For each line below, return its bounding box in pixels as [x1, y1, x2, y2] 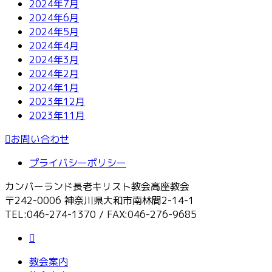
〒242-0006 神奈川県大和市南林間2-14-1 [5, 193, 194, 207]
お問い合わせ [11, 132, 69, 146]
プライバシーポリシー [29, 155, 126, 169]
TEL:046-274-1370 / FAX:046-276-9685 [5, 207, 197, 221]
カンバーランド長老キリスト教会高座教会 [5, 179, 189, 193]
